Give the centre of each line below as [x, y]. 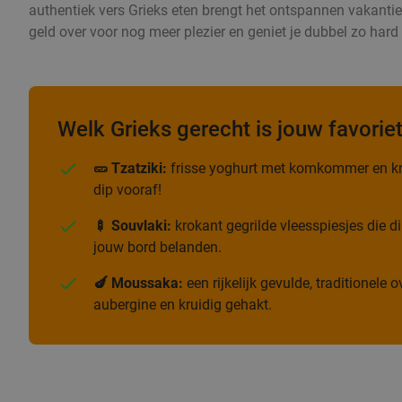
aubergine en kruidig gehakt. [183, 305]
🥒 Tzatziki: [130, 169]
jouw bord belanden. [157, 248]
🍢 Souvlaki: [132, 226]
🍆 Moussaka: [138, 284]
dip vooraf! [127, 190]
